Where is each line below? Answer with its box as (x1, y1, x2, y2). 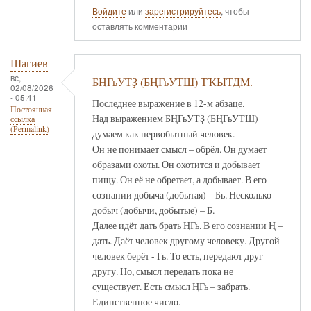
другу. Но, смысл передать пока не (92, 264, 233, 278)
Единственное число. (92, 294, 180, 308)
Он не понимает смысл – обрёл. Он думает (92, 142, 267, 155)
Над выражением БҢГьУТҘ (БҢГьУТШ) (92, 111, 258, 125)
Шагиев (10, 56, 48, 72)
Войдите (92, 4, 126, 17)
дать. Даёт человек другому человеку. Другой (92, 233, 280, 247)
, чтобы (221, 4, 249, 17)
